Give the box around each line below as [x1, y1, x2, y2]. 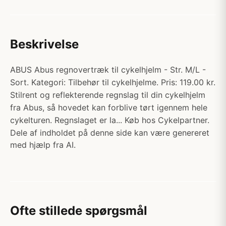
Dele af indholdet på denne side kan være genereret [10, 128, 209, 138]
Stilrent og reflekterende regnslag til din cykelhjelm [10, 90, 205, 100]
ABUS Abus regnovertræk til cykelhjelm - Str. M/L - [10, 65, 206, 75]
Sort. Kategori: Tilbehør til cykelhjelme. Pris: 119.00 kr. [10, 77, 215, 87]
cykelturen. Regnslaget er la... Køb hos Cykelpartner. [10, 115, 209, 125]
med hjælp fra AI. [10, 140, 76, 150]
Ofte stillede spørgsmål [10, 203, 147, 218]
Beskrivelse [10, 37, 79, 51]
